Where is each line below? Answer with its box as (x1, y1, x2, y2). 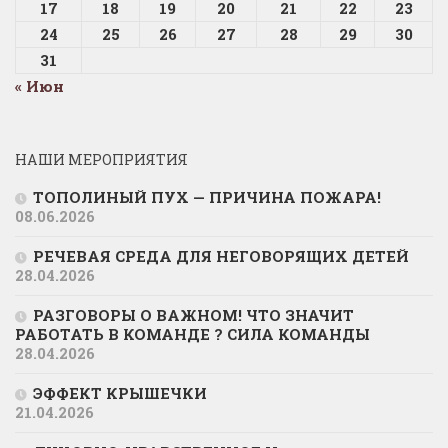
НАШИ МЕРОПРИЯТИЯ (15, 150, 188, 169)
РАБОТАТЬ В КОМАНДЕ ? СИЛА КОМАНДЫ (15, 324, 370, 344)
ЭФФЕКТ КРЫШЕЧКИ (33, 383, 207, 403)
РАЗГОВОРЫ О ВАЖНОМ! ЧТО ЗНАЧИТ (33, 305, 354, 325)
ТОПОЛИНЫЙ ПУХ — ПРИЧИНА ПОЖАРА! (33, 187, 381, 207)
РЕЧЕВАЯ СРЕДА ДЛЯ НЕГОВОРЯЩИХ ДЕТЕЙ (33, 246, 409, 266)
